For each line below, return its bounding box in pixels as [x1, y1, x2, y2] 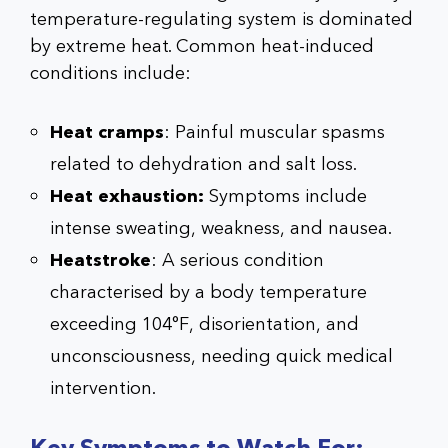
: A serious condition [151, 247, 324, 273]
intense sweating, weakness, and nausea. [50, 215, 392, 241]
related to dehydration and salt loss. [50, 151, 357, 177]
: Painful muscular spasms [164, 119, 385, 145]
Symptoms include [204, 183, 367, 209]
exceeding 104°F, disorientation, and [50, 311, 359, 337]
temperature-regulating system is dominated [30, 6, 413, 32]
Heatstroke [50, 247, 151, 273]
